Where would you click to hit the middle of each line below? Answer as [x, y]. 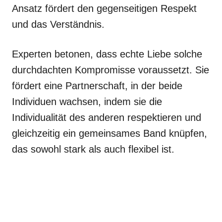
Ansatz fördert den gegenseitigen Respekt [104, 8]
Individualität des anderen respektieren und [107, 117]
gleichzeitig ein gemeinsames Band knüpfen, [110, 133]
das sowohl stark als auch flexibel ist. [93, 149]
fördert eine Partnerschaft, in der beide [97, 86]
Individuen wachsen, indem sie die [87, 102]
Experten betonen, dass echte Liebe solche [107, 54]
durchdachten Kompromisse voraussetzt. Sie [111, 70]
